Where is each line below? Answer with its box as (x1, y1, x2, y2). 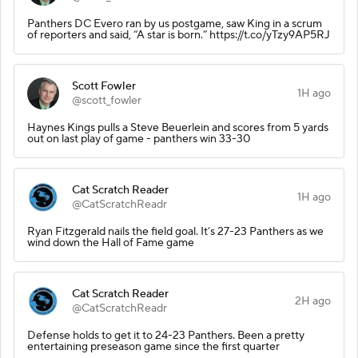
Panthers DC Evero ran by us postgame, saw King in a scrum (27, 16, 322, 31)
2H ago (295, 293, 331, 308)
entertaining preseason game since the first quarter (27, 339, 280, 354)
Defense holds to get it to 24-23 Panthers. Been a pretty (27, 328, 304, 343)
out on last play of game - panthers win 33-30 (27, 131, 250, 146)
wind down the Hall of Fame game (27, 235, 194, 250)
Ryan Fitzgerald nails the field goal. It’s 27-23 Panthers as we (27, 224, 324, 239)
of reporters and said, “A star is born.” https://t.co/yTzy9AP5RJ (27, 27, 330, 42)
